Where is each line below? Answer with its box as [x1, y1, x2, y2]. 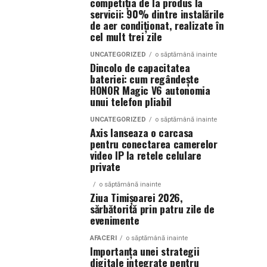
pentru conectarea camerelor [90, 136, 218, 151]
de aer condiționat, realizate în [90, 17, 224, 33]
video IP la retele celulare [90, 147, 201, 163]
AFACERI [90, 234, 117, 242]
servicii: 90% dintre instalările [90, 6, 224, 21]
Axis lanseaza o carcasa [90, 125, 193, 140]
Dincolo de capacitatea [90, 60, 190, 75]
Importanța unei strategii [90, 243, 200, 259]
